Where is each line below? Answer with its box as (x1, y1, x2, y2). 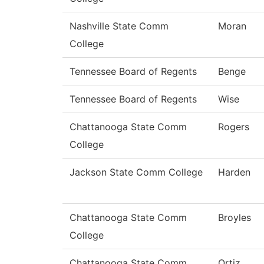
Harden (218, 166, 250, 179)
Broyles (218, 212, 251, 224)
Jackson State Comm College (70, 166, 203, 179)
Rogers (218, 121, 249, 133)
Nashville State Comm (70, 20, 169, 32)
